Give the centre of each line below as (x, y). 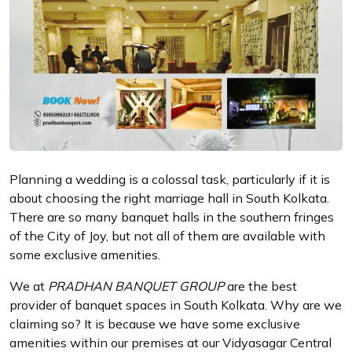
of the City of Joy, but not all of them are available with (167, 236)
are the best (260, 286)
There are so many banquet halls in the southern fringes (172, 217)
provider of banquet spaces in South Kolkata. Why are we (176, 305)
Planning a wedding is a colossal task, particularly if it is (170, 179)
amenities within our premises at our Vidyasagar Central (170, 343)
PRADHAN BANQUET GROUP (136, 286)
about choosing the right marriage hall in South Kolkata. (169, 198)
